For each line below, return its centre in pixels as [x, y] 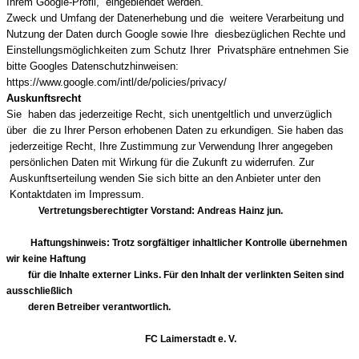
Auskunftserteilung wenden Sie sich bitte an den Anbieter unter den [163, 178]
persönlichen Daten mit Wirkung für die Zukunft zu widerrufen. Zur [160, 162]
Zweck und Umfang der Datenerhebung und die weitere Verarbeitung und [175, 18]
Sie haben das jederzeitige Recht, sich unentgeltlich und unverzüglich [169, 114]
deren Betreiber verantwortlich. [89, 307]
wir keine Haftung [46, 259]
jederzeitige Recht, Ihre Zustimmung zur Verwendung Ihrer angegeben [169, 146]
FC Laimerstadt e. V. [179, 339]
